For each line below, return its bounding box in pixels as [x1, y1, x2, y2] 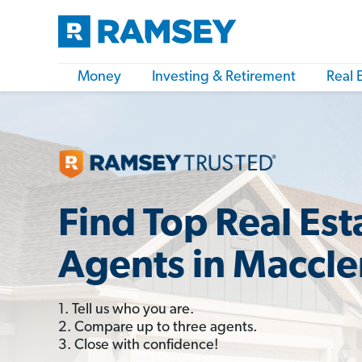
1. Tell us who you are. [58, 301, 194, 318]
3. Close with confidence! [58, 337, 218, 353]
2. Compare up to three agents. [58, 319, 257, 335]
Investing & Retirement [152, 69, 296, 85]
